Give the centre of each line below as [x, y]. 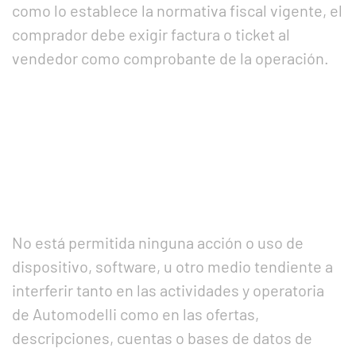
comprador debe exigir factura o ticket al [151, 34]
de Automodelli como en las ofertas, [135, 314]
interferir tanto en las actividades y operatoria [168, 290]
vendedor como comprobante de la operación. [170, 58]
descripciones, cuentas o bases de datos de [162, 338]
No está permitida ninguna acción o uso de [158, 242]
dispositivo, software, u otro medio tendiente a [172, 266]
